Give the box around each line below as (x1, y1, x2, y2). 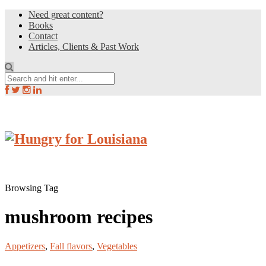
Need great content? (28, 9, 103, 20)
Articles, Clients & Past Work (28, 42, 139, 52)
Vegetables (97, 240, 137, 251)
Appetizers (5, 240, 45, 251)
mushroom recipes (5, 206, 153, 228)
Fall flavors (50, 240, 92, 251)
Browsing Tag (5, 182, 58, 193)
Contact (28, 31, 58, 41)
